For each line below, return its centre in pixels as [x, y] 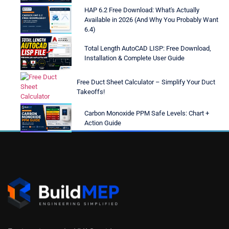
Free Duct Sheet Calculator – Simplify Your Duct [146, 82]
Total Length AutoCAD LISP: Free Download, [148, 49]
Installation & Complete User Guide [134, 58]
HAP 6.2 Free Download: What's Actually [142, 10]
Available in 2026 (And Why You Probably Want [151, 19]
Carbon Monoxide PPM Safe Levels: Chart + [147, 113]
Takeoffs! [90, 91]
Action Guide [103, 123]
